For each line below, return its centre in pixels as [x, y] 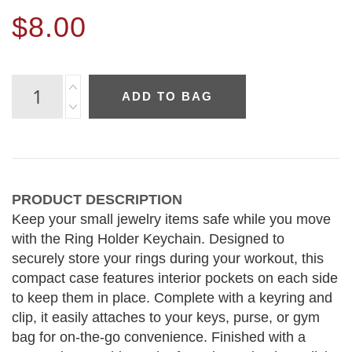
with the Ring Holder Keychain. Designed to [148, 239]
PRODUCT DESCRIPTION [97, 200]
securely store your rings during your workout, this [168, 258]
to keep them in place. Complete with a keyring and [172, 298]
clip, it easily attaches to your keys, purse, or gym [166, 317]
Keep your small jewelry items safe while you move [171, 219]
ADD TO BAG [167, 96]
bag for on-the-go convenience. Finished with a [159, 337]
